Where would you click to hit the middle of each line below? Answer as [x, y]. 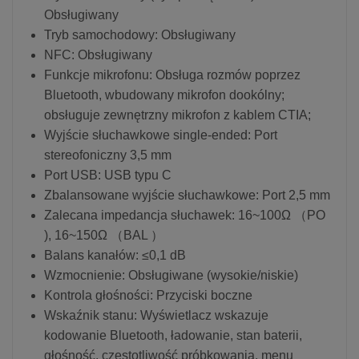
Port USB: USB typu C [108, 175]
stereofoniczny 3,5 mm [108, 155]
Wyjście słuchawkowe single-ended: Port [161, 135]
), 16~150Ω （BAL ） [104, 235]
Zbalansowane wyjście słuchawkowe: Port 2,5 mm [187, 195]
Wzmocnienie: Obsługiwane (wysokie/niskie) [171, 275]
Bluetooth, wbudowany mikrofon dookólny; [164, 95]
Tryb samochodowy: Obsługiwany [140, 34]
